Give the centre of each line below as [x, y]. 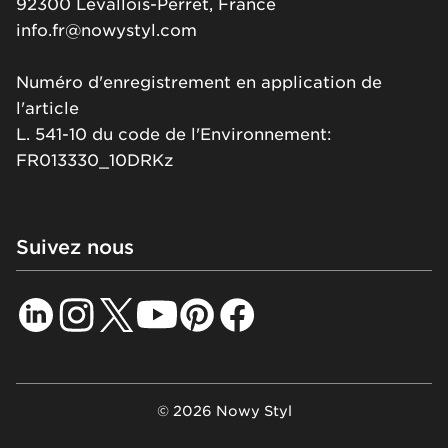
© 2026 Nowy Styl [224, 410]
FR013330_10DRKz [94, 160]
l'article [47, 108]
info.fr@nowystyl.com [106, 30]
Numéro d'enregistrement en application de [199, 82]
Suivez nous [75, 246]
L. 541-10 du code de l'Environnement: [174, 134]
